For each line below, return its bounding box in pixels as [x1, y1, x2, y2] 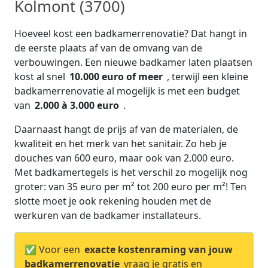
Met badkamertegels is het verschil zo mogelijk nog [14, 166, 248, 179]
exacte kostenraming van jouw [84, 243, 233, 256]
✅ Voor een [25, 243, 83, 256]
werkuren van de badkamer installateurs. [14, 209, 201, 222]
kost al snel [14, 70, 68, 83]
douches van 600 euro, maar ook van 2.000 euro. [14, 151, 234, 165]
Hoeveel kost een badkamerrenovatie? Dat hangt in [14, 27, 247, 40]
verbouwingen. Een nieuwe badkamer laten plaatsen [14, 56, 252, 69]
